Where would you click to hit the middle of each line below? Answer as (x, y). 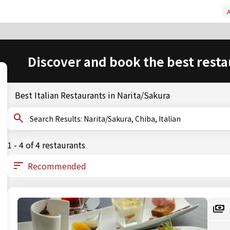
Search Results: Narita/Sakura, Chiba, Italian (132, 119)
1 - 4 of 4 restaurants (46, 145)
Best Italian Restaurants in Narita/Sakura (92, 95)
